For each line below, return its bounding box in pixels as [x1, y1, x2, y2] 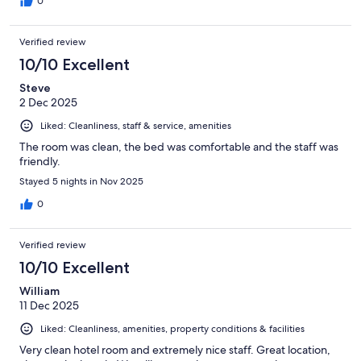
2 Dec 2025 [19, 95, 77, 110]
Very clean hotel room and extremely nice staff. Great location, [19, 342, 330, 358]
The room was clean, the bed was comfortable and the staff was [19, 139, 338, 155]
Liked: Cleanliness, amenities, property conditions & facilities [40, 322, 305, 336]
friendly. [19, 154, 60, 169]
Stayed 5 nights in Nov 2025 [19, 175, 143, 189]
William [19, 284, 60, 299]
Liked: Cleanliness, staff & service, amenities [40, 119, 231, 133]
